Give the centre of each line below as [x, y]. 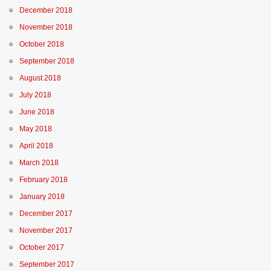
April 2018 [36, 146]
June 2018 [37, 112]
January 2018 [42, 197]
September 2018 [47, 61]
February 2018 [44, 180]
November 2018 [46, 27]
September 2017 [47, 264]
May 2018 [36, 129]
